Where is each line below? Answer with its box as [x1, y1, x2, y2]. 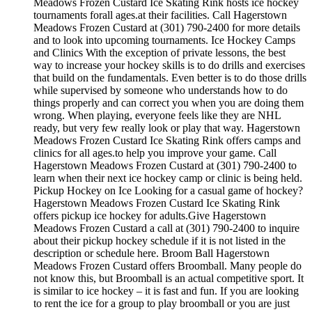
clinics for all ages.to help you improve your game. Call [33, 147, 276, 159]
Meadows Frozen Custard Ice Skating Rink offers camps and [33, 134, 301, 147]
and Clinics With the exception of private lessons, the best [33, 47, 286, 59]
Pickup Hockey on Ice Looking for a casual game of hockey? [33, 185, 303, 197]
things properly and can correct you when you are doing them [33, 97, 304, 109]
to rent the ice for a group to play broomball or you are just [33, 297, 290, 310]
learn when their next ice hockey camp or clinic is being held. [33, 172, 302, 185]
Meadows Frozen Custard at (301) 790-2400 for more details [33, 22, 300, 34]
